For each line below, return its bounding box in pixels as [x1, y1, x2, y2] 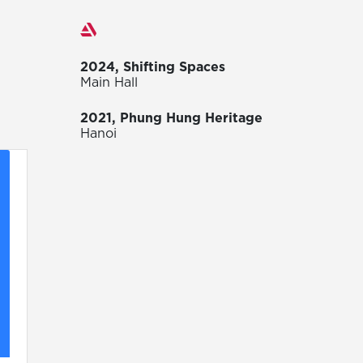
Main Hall [80, 73, 138, 92]
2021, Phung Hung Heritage [80, 109, 263, 127]
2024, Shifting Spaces [80, 58, 225, 76]
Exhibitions [96, 19, 166, 38]
